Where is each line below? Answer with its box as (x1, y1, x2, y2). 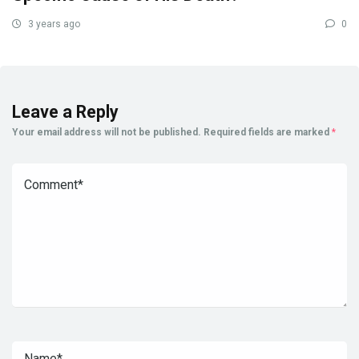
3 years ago (26, 18, 80, 30)
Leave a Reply (12, 101, 119, 122)
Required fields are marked (204, 126, 332, 138)
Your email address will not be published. (12, 126, 201, 138)
